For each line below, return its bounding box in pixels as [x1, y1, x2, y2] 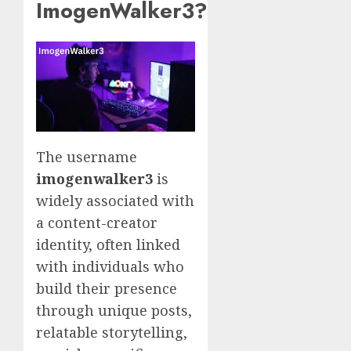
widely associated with [36, 190, 194, 210]
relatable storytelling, [36, 322, 187, 342]
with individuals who [36, 256, 184, 276]
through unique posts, [36, 300, 192, 320]
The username [36, 147, 137, 166]
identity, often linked [36, 234, 180, 254]
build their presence [36, 278, 177, 298]
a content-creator [36, 212, 157, 232]
